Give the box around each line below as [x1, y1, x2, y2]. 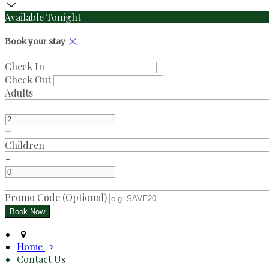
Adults [5, 86, 33, 100]
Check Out [5, 73, 51, 86]
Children [5, 139, 44, 152]
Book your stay [5, 36, 67, 47]
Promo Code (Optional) [5, 191, 107, 204]
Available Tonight [5, 10, 81, 23]
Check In [5, 60, 44, 73]
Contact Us [17, 253, 65, 266]
